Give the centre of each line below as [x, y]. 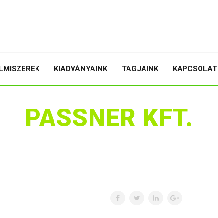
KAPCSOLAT [195, 69]
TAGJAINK [140, 69]
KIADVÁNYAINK [81, 69]
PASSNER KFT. [109, 118]
